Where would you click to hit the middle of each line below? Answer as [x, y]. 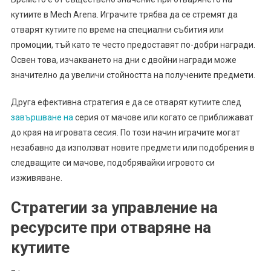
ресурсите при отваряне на [111, 228]
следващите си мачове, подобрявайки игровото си [113, 163]
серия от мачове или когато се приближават [163, 118]
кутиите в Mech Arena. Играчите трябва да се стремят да [124, 15]
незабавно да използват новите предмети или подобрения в [132, 148]
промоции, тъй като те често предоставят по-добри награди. [133, 45]
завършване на [42, 118]
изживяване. [36, 178]
